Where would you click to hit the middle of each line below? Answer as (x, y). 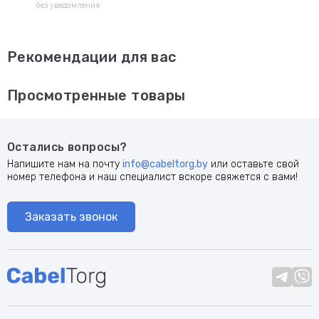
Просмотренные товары (96, 95)
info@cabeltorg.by (165, 164)
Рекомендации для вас (92, 57)
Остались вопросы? (67, 147)
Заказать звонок (71, 217)
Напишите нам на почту (65, 164)
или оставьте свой (253, 164)
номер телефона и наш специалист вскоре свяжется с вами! (152, 177)
